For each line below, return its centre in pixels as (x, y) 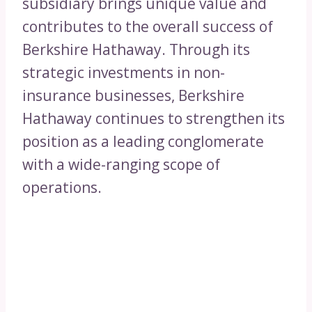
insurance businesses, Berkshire (133, 96)
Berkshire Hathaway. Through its (136, 50)
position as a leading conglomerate (143, 142)
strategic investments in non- (124, 73)
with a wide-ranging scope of (121, 165)
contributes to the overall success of (148, 27)
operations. (62, 188)
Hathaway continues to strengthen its (154, 119)
